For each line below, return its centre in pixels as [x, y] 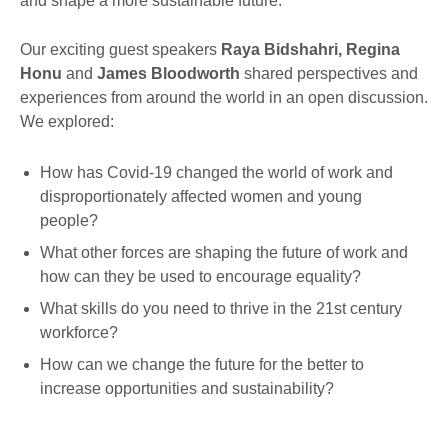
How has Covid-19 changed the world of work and [216, 172]
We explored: [67, 122]
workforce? [79, 332]
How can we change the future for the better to [202, 364]
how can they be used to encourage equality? [200, 276]
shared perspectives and [331, 74]
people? [69, 220]
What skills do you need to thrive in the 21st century [221, 308]
